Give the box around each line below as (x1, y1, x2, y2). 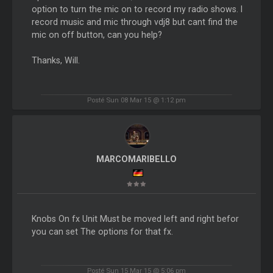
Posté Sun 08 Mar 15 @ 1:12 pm (87, 95, 186, 104)
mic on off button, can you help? (31, 30, 162, 40)
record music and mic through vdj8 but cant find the (31, 17, 238, 27)
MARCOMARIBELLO (96, 154, 177, 164)
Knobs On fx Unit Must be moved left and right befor (31, 213, 239, 224)
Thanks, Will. (31, 55, 80, 66)
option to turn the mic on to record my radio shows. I (31, 4, 243, 15)
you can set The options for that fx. (31, 226, 173, 236)
